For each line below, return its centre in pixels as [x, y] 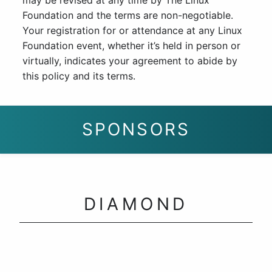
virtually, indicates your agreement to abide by [130, 61]
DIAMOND [136, 204]
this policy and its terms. [79, 76]
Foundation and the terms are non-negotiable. [127, 15]
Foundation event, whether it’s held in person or [131, 46]
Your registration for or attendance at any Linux [132, 31]
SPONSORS [136, 130]
